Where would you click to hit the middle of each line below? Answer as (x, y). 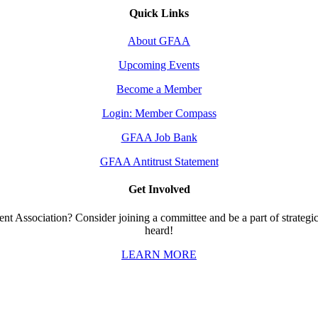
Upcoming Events (159, 65)
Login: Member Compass (159, 114)
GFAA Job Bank (159, 138)
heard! (159, 230)
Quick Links (159, 13)
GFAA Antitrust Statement (159, 162)
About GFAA (159, 41)
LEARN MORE (159, 254)
